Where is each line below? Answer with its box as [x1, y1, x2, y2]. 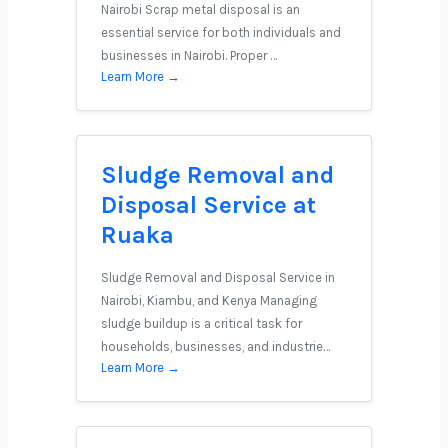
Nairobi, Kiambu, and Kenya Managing [101, 293, 317, 308]
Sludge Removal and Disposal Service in [101, 270, 335, 285]
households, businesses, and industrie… [101, 339, 330, 354]
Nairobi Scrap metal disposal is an [101, 2, 300, 17]
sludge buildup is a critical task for [101, 316, 302, 331]
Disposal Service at [101, 191, 316, 219]
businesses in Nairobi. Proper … [101, 48, 277, 63]
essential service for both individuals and [101, 25, 341, 40]
